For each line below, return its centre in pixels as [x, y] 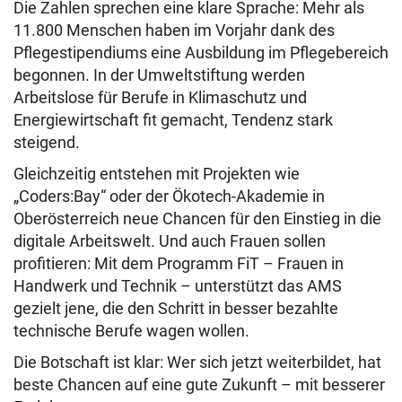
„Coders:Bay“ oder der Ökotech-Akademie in [169, 197]
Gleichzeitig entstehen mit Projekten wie [157, 174]
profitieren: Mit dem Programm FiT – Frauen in [179, 264]
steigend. [47, 143]
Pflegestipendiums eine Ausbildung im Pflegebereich [201, 53]
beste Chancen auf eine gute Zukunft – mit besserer [199, 385]
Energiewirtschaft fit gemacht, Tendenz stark [173, 120]
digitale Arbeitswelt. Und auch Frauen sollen [170, 241]
